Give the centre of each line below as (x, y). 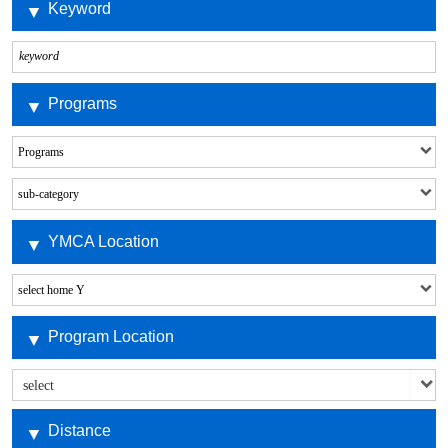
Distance (79, 430)
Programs (82, 104)
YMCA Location (103, 241)
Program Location (110, 337)
